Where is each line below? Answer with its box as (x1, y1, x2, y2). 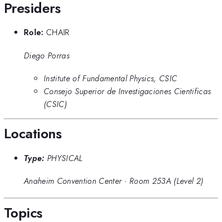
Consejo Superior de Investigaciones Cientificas (44, 85, 211, 97)
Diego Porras (24, 49, 69, 61)
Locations (4, 123, 61, 144)
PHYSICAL (47, 152, 83, 164)
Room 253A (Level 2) (129, 175, 204, 187)
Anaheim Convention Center (24, 175, 122, 187)
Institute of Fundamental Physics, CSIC (44, 72, 177, 84)
